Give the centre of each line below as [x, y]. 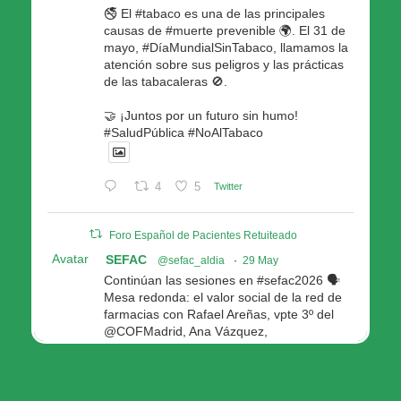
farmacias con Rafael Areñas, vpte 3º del [219, 314]
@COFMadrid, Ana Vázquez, [186, 331]
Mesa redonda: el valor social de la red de [223, 297]
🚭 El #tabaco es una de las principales [214, 13]
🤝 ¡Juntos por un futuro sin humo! [201, 115]
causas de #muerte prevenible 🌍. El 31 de [225, 30]
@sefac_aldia [191, 260]
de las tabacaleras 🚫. [166, 81]
